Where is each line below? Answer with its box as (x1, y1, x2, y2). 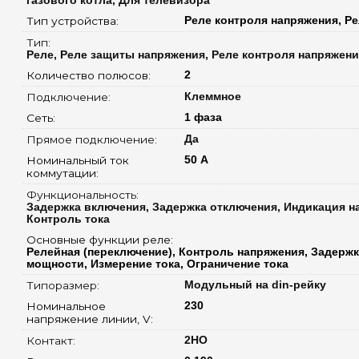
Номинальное (26, 299, 106, 313)
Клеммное (184, 90, 241, 103)
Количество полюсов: (26, 68, 154, 82)
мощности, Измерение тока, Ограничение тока (26, 257, 288, 270)
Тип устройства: (26, 14, 122, 27)
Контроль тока (26, 212, 110, 225)
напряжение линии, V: (26, 312, 156, 325)
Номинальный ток (26, 153, 129, 167)
